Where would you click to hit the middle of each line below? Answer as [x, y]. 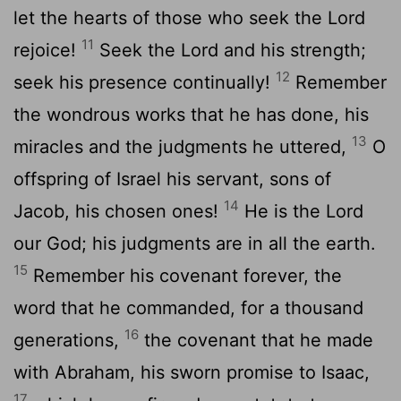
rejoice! [47, 50]
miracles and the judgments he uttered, [183, 146]
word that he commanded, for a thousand [188, 307]
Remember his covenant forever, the [185, 275]
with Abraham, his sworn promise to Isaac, [192, 372]
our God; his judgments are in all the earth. [195, 243]
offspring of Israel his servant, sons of [172, 179]
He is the [282, 211]
